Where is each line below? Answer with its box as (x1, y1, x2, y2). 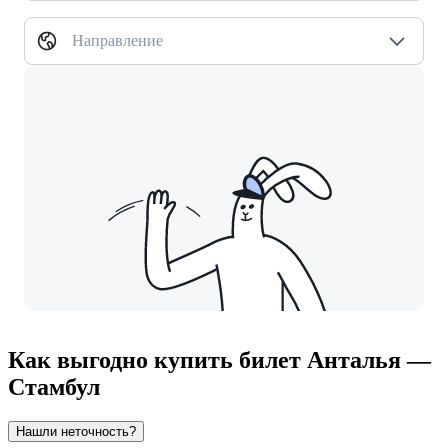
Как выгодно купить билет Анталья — (8, 346, 431, 373)
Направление (72, 32, 163, 49)
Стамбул (8, 373, 100, 400)
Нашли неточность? (16, 423, 136, 439)
